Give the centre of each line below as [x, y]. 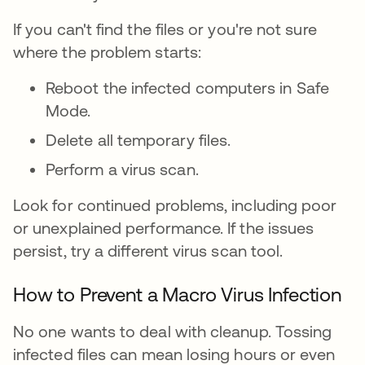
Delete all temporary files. [141, 140]
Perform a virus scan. [124, 169]
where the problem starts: [108, 52]
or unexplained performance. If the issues [164, 228]
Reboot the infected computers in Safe [187, 88]
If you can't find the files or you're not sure [165, 29]
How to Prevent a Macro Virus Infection [177, 295]
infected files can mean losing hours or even [174, 354]
